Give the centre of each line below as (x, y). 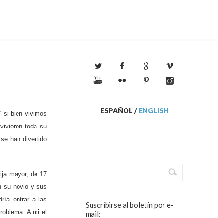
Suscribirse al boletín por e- (130, 205)
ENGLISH (154, 111)
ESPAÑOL (116, 111)
